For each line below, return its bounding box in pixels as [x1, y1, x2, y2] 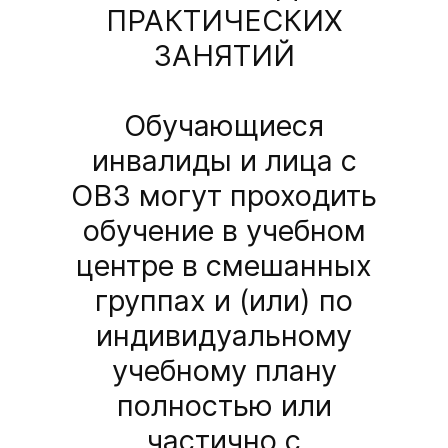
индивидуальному [96, 318, 352, 354]
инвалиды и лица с [91, 143, 357, 179]
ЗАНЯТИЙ [153, 38, 295, 74]
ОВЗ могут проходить [71, 178, 377, 214]
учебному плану [111, 353, 337, 389]
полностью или [116, 388, 332, 424]
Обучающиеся [124, 108, 324, 144]
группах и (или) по [95, 283, 353, 319]
